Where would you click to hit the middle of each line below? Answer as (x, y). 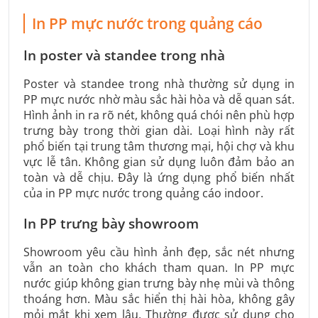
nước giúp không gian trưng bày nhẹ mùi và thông (159, 284)
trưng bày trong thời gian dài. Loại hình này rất (159, 131)
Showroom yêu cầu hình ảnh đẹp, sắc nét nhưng (159, 252)
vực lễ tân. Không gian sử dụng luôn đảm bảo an (159, 162)
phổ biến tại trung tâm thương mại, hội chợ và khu (159, 147)
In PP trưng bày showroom (111, 224)
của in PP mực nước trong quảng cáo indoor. (143, 193)
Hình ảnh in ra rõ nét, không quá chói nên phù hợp (159, 115)
